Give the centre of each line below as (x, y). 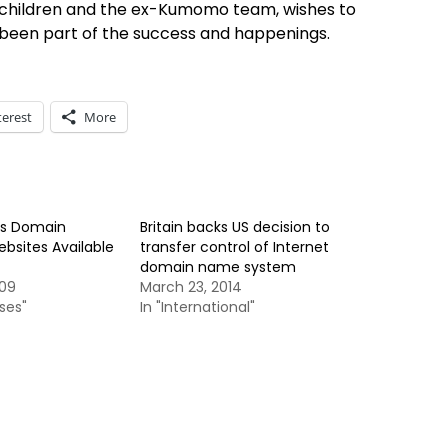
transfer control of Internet (234, 247)
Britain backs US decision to (235, 227)
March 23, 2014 (191, 287)
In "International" (197, 307)
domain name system (218, 267)
